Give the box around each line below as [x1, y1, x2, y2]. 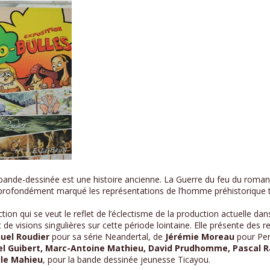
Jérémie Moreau [165, 231, 234, 243]
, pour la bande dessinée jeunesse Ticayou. [43, 254, 210, 266]
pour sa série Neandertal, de [49, 231, 165, 243]
